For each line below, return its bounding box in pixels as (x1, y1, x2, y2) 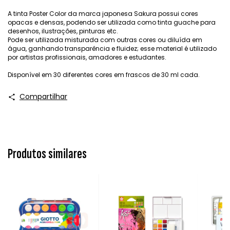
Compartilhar (19, 91, 67, 102)
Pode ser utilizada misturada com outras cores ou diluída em (8, 35, 202, 45)
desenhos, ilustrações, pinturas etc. (8, 27, 118, 36)
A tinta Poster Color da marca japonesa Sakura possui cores (8, 9, 198, 18)
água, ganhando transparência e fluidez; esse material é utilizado (8, 44, 217, 53)
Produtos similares (8, 145, 87, 163)
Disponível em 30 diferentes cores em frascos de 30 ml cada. (8, 70, 200, 80)
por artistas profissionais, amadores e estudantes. (8, 53, 166, 62)
